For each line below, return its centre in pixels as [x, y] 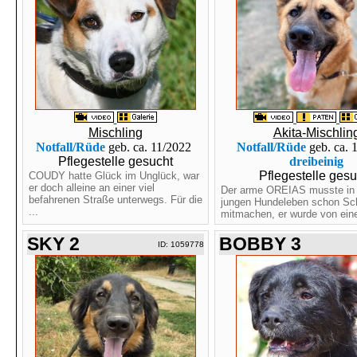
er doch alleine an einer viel [91, 188]
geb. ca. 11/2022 [150, 147]
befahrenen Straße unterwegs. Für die [115, 200]
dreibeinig [316, 161]
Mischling [115, 133]
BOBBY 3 [260, 244]
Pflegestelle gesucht [115, 161]
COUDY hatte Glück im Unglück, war [114, 176]
